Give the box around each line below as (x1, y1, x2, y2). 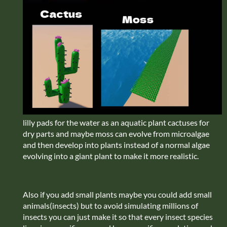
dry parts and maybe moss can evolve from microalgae (23, 128, 209, 138)
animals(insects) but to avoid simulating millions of (23, 200, 198, 210)
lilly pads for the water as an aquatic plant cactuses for (23, 117, 209, 127)
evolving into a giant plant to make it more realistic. (23, 150, 199, 161)
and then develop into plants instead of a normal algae (23, 139, 210, 149)
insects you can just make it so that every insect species (23, 211, 213, 221)
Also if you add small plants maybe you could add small (23, 189, 212, 199)
